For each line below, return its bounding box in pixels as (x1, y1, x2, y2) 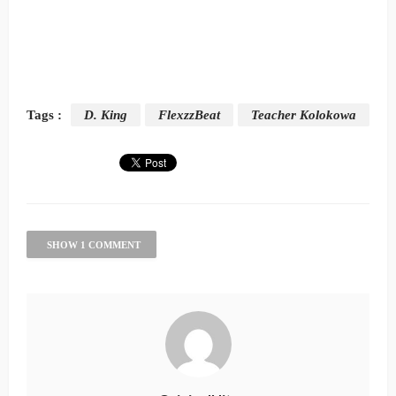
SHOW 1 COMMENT (47, 239, 141, 250)
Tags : (27, 107, 62, 122)
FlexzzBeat (158, 107, 220, 122)
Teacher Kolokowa (251, 107, 356, 122)
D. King (84, 107, 127, 122)
